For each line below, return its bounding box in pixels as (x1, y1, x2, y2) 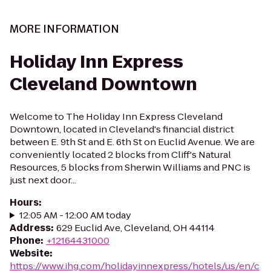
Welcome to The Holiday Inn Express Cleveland (10, 110, 223, 123)
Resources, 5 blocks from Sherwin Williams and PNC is (10, 161, 250, 174)
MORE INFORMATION (10, 22, 119, 36)
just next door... (10, 174, 76, 186)
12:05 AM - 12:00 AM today (19, 209, 131, 221)
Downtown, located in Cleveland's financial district (10, 123, 234, 135)
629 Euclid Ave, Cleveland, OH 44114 (56, 221, 215, 234)
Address (10, 221, 51, 234)
